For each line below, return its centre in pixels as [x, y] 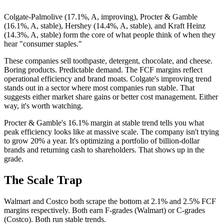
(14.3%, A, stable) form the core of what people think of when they [110, 35]
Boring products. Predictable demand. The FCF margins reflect [103, 70]
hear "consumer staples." [43, 44]
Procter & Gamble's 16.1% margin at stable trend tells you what [104, 123]
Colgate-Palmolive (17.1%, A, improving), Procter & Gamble [101, 17]
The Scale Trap [43, 180]
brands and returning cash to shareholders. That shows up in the [104, 150]
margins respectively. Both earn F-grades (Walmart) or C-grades [104, 210]
